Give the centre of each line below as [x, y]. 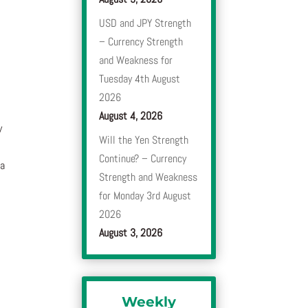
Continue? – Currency [143, 159]
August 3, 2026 [131, 233]
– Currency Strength [141, 42]
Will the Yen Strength [144, 140]
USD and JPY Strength [145, 23]
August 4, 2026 [131, 116]
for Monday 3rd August [145, 196]
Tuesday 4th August [140, 79]
